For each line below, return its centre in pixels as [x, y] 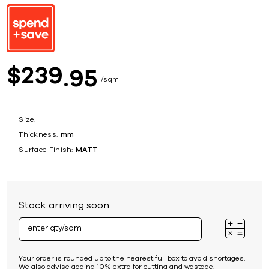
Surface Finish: [46, 149]
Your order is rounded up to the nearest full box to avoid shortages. [132, 258]
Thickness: [38, 134]
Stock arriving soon [64, 205]
